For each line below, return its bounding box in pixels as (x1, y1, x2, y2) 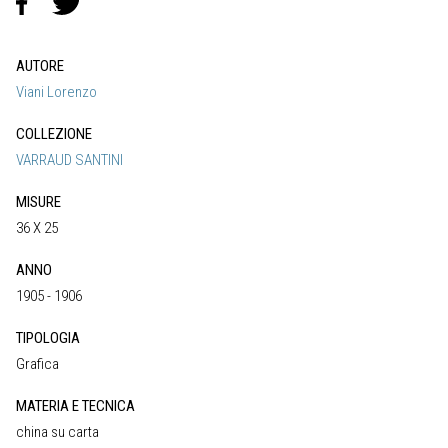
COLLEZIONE (16, 125, 92, 144)
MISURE (16, 193, 61, 212)
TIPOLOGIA (16, 329, 80, 348)
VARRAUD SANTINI (16, 151, 123, 170)
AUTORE (16, 57, 64, 76)
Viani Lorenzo (16, 83, 97, 102)
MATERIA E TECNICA (16, 397, 135, 416)
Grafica (16, 355, 59, 374)
